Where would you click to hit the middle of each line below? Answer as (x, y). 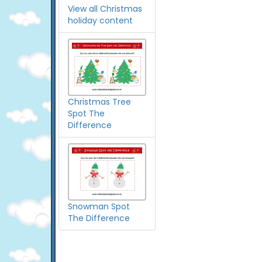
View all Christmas (105, 9)
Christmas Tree (99, 102)
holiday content (100, 20)
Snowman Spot (99, 207)
